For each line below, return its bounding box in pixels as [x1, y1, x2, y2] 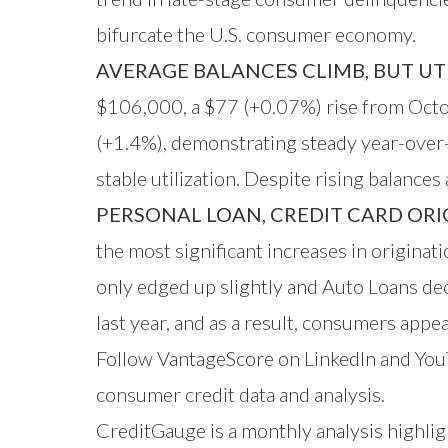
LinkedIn [304, 345, 376, 370]
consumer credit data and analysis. [96, 381, 385, 406]
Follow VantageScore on [96, 345, 304, 370]
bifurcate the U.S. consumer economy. [96, 21, 416, 46]
